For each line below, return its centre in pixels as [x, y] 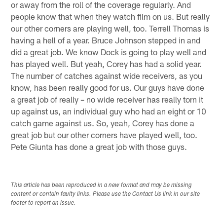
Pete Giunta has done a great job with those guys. [99, 146]
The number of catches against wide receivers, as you [107, 75]
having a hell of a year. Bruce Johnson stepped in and [106, 40]
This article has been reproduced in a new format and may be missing [102, 186]
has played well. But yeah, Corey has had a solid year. [107, 63]
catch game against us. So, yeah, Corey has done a [103, 123]
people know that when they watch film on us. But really [110, 16]
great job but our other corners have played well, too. [104, 134]
